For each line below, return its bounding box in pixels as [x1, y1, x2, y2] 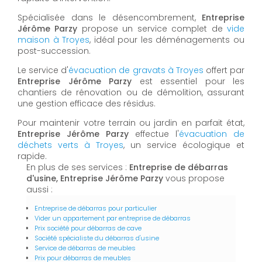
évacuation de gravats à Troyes [68, 64, 204, 76]
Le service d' [18, 64, 69, 76]
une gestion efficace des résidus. [18, 97, 156, 109]
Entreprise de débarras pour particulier [35, 203, 157, 213]
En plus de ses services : [26, 161, 129, 173]
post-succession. [18, 44, 91, 57]
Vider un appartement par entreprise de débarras [35, 213, 191, 223]
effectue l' [129, 127, 179, 140]
